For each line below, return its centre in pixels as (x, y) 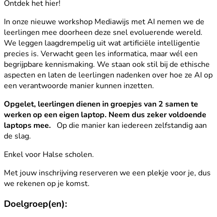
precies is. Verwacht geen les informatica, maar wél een (101, 54)
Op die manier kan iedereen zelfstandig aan (131, 125)
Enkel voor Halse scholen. (49, 154)
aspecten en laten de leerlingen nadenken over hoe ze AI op (108, 75)
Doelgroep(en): (36, 204)
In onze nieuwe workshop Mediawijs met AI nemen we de (104, 22)
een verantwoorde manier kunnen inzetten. (79, 85)
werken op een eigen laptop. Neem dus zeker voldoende (105, 115)
